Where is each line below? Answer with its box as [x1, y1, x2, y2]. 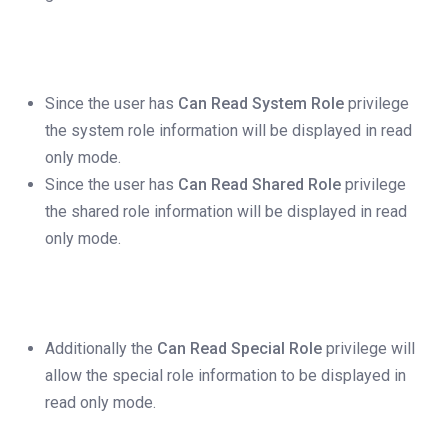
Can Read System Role [178, 94, 344, 114]
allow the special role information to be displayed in [45, 366, 406, 386]
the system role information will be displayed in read [45, 121, 412, 141]
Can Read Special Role [157, 339, 322, 359]
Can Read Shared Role [174, 175, 341, 195]
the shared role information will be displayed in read [45, 202, 407, 222]
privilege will [322, 339, 415, 359]
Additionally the [45, 339, 157, 359]
